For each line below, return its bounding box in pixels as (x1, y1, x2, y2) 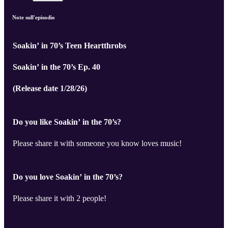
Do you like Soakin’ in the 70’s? (13, 118, 121, 127)
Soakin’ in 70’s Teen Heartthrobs (13, 41, 126, 50)
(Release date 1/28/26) (13, 84, 87, 93)
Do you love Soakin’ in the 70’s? (13, 173, 123, 182)
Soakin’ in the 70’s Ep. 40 (13, 63, 100, 72)
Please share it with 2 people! (13, 194, 106, 203)
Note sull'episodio (12, 14, 55, 21)
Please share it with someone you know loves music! (13, 139, 182, 148)
